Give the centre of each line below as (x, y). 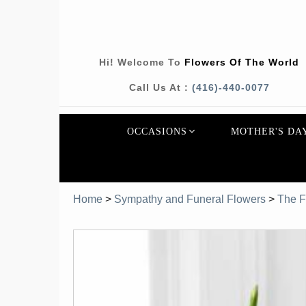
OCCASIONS (157, 131)
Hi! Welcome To (142, 62)
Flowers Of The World (242, 62)
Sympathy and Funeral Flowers (190, 199)
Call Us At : (160, 88)
